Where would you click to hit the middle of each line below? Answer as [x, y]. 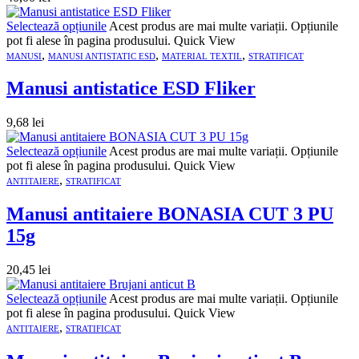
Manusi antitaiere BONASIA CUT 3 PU [170, 214]
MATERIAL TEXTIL [202, 56]
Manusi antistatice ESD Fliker [131, 89]
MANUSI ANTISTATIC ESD [102, 56]
